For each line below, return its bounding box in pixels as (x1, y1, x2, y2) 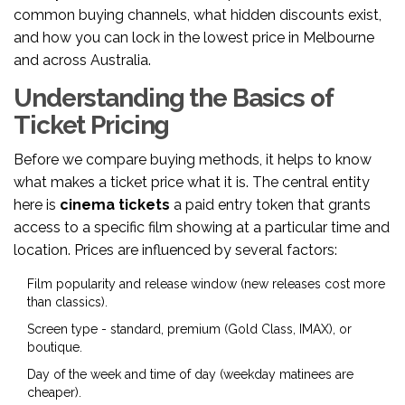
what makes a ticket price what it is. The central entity (14, 174, 370, 192)
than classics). (27, 295, 108, 310)
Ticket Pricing (14, 110, 170, 141)
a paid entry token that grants (174, 196, 371, 214)
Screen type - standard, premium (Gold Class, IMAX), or (27, 322, 352, 337)
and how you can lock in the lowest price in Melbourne (14, 29, 374, 47)
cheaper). (27, 385, 81, 400)
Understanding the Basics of (14, 83, 333, 114)
